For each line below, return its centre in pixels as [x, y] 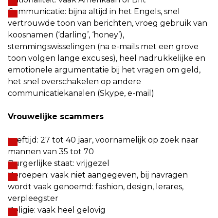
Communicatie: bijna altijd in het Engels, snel [94, 11]
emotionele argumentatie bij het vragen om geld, [104, 70]
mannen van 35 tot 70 [51, 152]
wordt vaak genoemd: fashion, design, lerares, [96, 187]
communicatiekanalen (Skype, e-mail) [81, 93]
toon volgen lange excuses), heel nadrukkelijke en [107, 58]
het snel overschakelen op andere [74, 82]
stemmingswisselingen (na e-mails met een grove [103, 46]
